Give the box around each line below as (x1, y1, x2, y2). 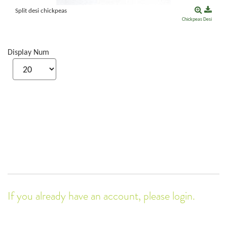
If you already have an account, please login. (8, 189, 195, 204)
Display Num (8, 49, 51, 57)
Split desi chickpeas (15, 8, 67, 15)
